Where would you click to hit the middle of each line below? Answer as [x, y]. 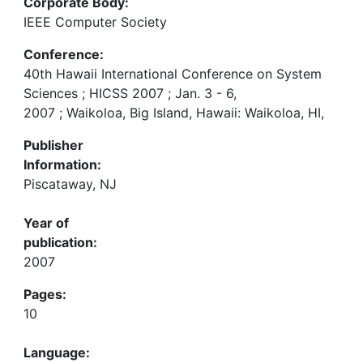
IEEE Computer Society [95, 22]
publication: [60, 242]
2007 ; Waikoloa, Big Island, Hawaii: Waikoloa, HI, [174, 113]
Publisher [53, 145]
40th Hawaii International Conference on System [173, 74]
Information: [62, 164]
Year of [46, 223]
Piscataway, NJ [70, 184]
